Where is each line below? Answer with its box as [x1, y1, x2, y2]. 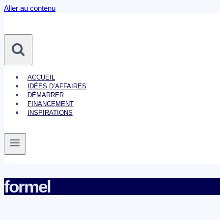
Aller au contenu [4, 4, 55, 12]
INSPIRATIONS [27, 109, 73, 116]
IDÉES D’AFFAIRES [27, 82, 86, 90]
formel [4, 177, 51, 196]
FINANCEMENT [27, 100, 74, 108]
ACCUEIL [27, 74, 55, 81]
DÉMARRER [27, 91, 64, 99]
